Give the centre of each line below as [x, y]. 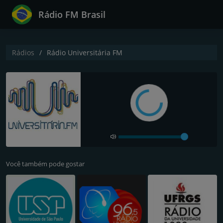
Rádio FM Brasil [72, 14]
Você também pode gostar [45, 164]
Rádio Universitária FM [85, 53]
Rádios [23, 53]
